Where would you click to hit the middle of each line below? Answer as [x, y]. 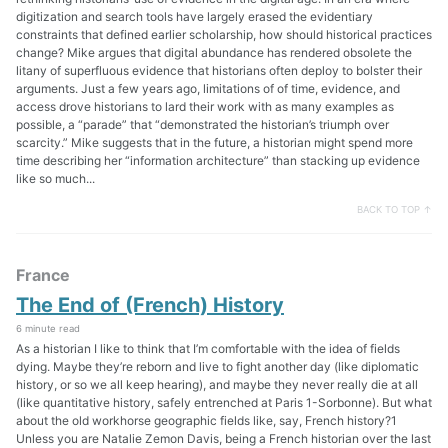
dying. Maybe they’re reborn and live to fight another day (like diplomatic [217, 367]
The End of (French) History [150, 305]
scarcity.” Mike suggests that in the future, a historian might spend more [214, 142]
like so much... [55, 178]
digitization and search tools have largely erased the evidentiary [194, 16]
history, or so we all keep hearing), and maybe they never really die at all [217, 385]
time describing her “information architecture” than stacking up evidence [218, 160]
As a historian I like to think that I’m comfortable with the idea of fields [208, 349]
